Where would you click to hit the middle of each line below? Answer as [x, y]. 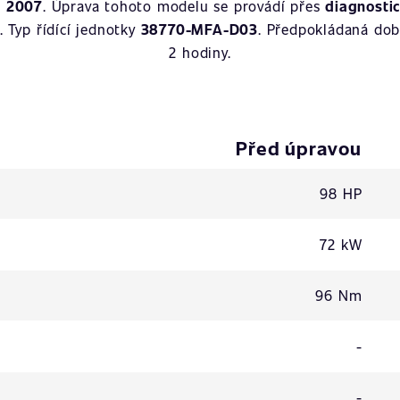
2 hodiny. [200, 52]
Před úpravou [299, 148]
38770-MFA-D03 [199, 29]
